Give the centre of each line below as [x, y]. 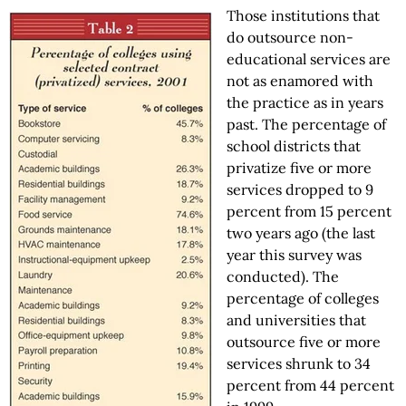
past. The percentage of [306, 124]
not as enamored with [300, 81]
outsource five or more [304, 342]
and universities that [296, 320]
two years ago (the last [301, 233]
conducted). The [283, 276]
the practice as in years [305, 102]
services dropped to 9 [300, 189]
